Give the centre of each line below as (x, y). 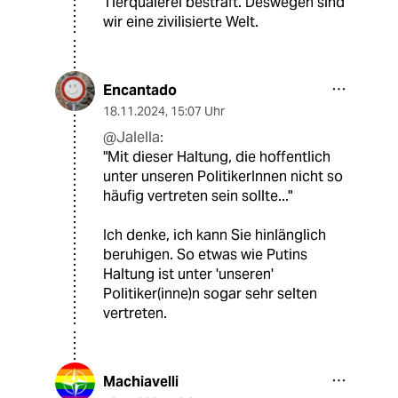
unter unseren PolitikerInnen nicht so (223, 177)
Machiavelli (141, 382)
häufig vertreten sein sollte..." (198, 196)
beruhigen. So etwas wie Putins (205, 255)
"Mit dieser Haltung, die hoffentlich (217, 157)
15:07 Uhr (198, 111)
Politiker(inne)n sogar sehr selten (210, 294)
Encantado (140, 91)
